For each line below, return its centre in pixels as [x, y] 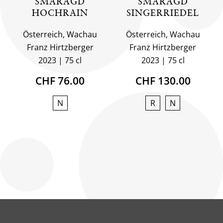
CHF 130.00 [163, 81]
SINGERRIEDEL [163, 13]
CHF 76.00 [60, 81]
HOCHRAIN [60, 13]
